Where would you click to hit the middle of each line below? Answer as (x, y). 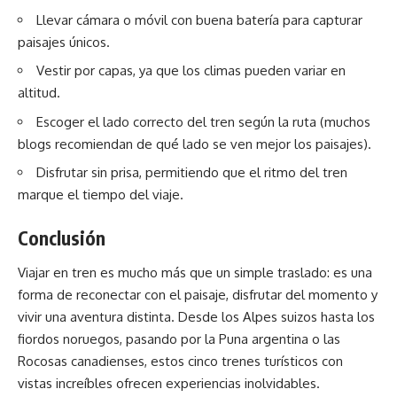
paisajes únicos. (64, 42)
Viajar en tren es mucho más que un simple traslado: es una (195, 273)
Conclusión (62, 237)
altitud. (39, 93)
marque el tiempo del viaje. (101, 195)
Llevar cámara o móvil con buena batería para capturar (199, 19)
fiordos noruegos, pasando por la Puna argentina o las (179, 339)
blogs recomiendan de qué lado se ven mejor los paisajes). (195, 144)
